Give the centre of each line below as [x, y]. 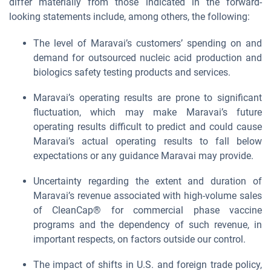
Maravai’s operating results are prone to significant [148, 98]
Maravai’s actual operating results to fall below [148, 141]
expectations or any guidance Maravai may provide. [143, 156]
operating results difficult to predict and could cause [148, 127]
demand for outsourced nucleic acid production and [148, 58]
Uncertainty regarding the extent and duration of [148, 181]
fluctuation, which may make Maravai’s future [148, 112]
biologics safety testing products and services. [132, 72]
